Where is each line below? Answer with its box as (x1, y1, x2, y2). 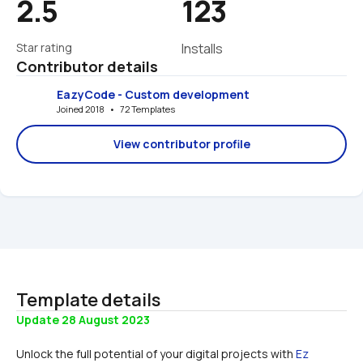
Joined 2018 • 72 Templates (57, 102, 175, 115)
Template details (16, 288, 160, 313)
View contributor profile (113, 136, 250, 152)
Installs (181, 40, 223, 58)
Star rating (16, 40, 72, 56)
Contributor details (16, 57, 158, 77)
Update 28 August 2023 (16, 312, 150, 328)
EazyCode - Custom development (57, 86, 250, 102)
